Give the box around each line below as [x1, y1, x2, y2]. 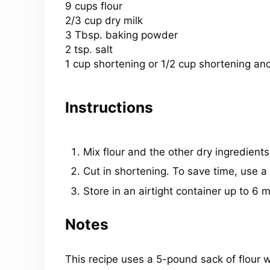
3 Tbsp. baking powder [64, 28, 178, 41]
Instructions [64, 98, 153, 117]
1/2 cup [160, 57, 196, 70]
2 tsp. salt [64, 43, 113, 55]
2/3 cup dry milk [64, 14, 143, 27]
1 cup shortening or [64, 57, 161, 70]
